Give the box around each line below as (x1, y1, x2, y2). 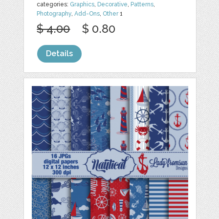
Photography (37, 10, 72, 18)
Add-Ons (74, 10, 100, 18)
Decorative (97, 1, 128, 8)
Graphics (70, 1, 95, 8)
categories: (37, 1, 70, 8)
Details (46, 49, 73, 59)
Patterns (131, 1, 154, 8)
